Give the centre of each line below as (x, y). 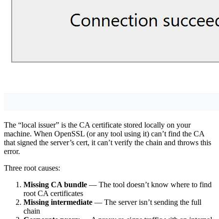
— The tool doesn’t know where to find (149, 184)
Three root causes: (32, 168)
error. (12, 151)
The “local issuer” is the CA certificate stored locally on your (97, 125)
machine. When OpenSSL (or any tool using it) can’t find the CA (104, 133)
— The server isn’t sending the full (147, 202)
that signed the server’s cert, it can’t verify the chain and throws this (108, 142)
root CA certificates (53, 193)
